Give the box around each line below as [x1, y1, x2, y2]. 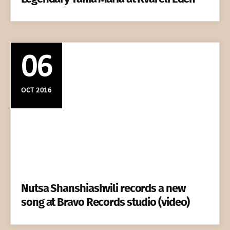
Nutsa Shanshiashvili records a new [21, 181, 185, 196]
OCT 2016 [21, 86, 52, 94]
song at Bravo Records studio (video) [21, 195, 190, 209]
